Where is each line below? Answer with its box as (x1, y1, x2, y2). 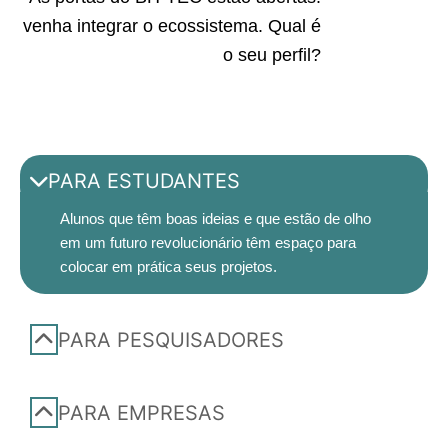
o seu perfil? (223, 44, 321, 65)
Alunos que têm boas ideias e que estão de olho (60, 210, 371, 227)
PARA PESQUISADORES (58, 327, 284, 352)
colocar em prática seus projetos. (60, 258, 277, 275)
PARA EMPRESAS (58, 400, 225, 425)
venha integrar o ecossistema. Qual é (23, 15, 321, 36)
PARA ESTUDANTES (48, 168, 240, 193)
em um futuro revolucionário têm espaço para (60, 234, 356, 251)
